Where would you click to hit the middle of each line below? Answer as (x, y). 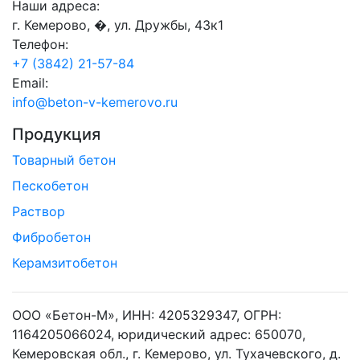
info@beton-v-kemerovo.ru (95, 102)
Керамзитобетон (65, 263)
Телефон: (40, 45)
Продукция (56, 135)
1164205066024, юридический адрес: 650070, (159, 335)
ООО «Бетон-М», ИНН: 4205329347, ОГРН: (147, 315)
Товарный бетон (64, 160)
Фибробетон (51, 237)
